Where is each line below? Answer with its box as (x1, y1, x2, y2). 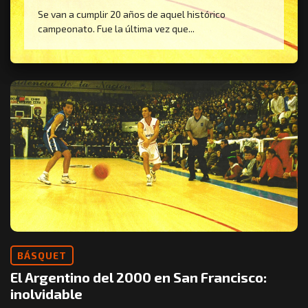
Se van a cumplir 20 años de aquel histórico (38, 8, 225, 21)
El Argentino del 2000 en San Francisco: (10, 269, 267, 286)
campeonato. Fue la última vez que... (38, 23, 195, 35)
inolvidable (10, 285, 82, 302)
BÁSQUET (17, 250, 67, 262)
